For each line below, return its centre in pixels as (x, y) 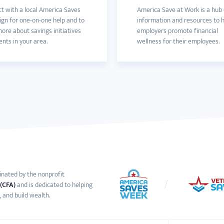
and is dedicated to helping (54, 185)
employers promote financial (177, 31)
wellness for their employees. (178, 41)
